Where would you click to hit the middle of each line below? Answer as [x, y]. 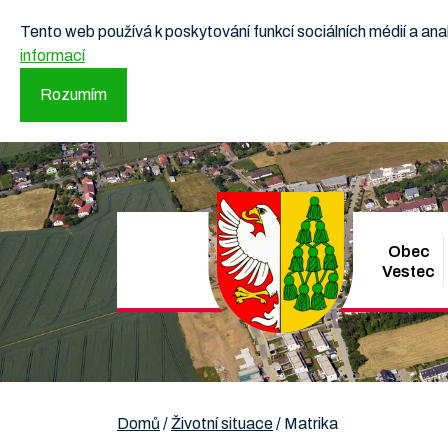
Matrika [311, 423]
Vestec [409, 271]
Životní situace [222, 423]
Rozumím [73, 94]
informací [52, 55]
